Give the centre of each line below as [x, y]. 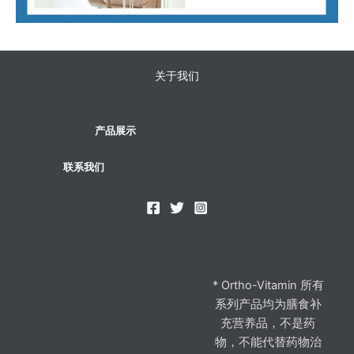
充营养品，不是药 [268, 323]
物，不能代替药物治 [268, 342]
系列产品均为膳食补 [268, 304]
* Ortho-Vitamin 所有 [268, 285]
